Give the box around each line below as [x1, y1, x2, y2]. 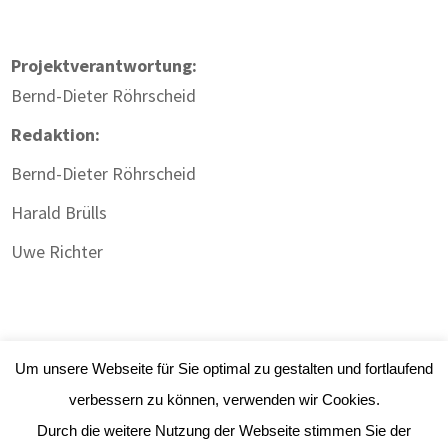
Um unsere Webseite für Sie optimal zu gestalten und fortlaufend [15, 359, 433, 377]
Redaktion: [11, 122, 101, 146]
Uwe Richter [11, 239, 104, 263]
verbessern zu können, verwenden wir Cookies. [68, 390, 380, 408]
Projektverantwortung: [11, 53, 198, 77]
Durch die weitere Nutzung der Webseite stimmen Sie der [37, 421, 411, 439]
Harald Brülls [11, 200, 108, 224]
